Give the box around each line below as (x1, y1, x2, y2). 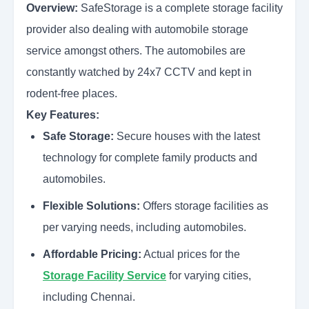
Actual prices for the (141, 248, 240, 261)
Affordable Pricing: (43, 248, 141, 261)
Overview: (26, 2, 78, 14)
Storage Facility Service (43, 270, 166, 282)
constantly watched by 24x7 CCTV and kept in (26, 66, 252, 79)
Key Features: (26, 109, 99, 121)
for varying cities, (166, 270, 251, 282)
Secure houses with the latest (117, 130, 260, 143)
